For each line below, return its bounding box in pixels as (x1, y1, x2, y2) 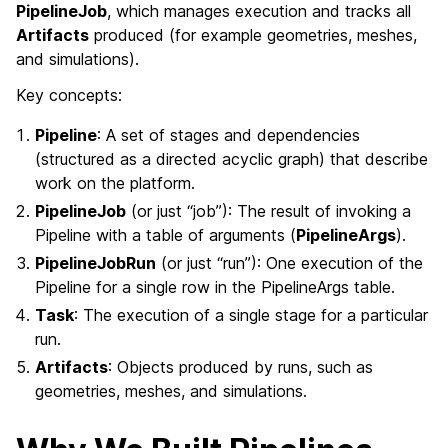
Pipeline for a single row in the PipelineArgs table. (35, 277, 396, 297)
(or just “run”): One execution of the (156, 253, 424, 273)
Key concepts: (16, 85, 122, 105)
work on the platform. (35, 173, 196, 193)
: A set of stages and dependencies (97, 125, 361, 145)
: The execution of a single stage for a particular (74, 305, 429, 325)
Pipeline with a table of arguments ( (35, 225, 297, 245)
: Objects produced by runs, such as (108, 357, 374, 377)
